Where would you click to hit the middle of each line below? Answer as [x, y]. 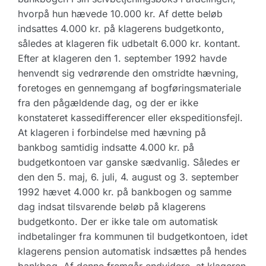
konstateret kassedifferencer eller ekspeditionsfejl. [130, 118]
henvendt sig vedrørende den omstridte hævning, [128, 73]
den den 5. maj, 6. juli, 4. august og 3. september [128, 177]
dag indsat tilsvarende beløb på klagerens [112, 207]
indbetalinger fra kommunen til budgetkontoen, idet [133, 236]
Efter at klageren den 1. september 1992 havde [122, 58]
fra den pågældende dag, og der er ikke [108, 103]
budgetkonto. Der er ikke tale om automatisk [118, 221]
